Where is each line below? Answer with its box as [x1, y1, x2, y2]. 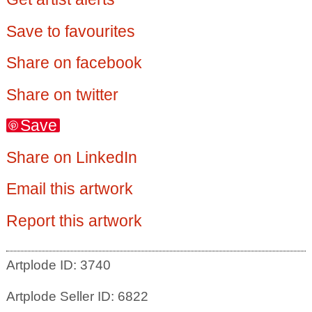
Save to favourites [6, 22, 135, 40]
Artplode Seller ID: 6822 [6, 288, 148, 304]
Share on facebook [6, 54, 142, 72]
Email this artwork [6, 180, 133, 198]
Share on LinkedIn [6, 148, 137, 166]
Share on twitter [6, 85, 118, 104]
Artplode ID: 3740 [6, 258, 111, 273]
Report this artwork [6, 211, 142, 230]
